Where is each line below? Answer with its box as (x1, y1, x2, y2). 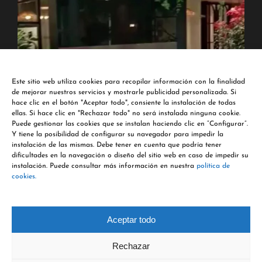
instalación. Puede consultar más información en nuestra (12, 163, 196, 170)
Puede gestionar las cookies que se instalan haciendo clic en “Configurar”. (12, 120, 248, 127)
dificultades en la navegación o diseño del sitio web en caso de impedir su (12, 152, 249, 159)
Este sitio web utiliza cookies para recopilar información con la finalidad (12, 78, 245, 85)
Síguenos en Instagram (91, 205, 190, 215)
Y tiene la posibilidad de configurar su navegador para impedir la (12, 131, 223, 138)
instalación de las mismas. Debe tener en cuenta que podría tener (12, 142, 222, 149)
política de (196, 163, 230, 170)
